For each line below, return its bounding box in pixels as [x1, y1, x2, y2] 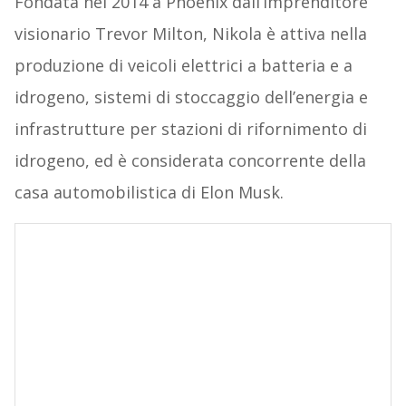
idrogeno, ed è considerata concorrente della [14, 150, 366, 172]
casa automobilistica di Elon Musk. [14, 181, 284, 204]
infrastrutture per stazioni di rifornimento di [14, 118, 367, 140]
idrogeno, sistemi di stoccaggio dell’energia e [14, 86, 368, 109]
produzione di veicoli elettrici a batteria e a [14, 54, 353, 77]
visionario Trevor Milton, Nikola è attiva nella [14, 23, 367, 45]
